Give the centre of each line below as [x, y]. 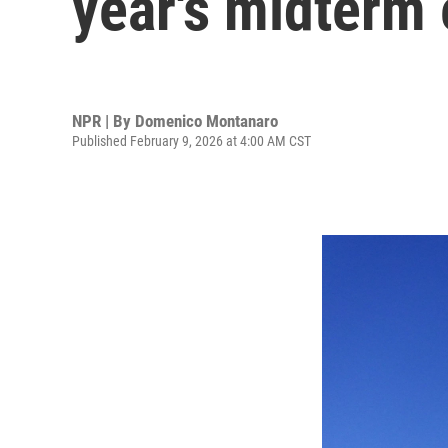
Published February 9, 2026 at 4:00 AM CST [191, 140]
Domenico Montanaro [206, 120]
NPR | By [103, 120]
